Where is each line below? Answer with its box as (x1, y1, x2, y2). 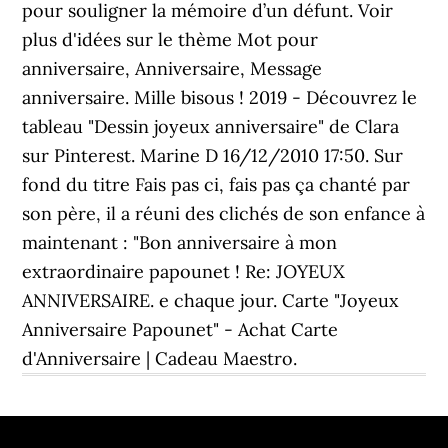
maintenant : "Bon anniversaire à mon (22, 231, 338, 254)
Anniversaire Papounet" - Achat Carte (22, 318, 339, 341)
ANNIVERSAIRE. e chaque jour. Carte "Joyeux (22, 289, 400, 312)
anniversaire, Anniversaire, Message (22, 57, 323, 80)
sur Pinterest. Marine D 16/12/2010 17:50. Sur (22, 144, 404, 167)
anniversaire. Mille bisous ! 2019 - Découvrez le (22, 86, 418, 109)
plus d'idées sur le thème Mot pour (22, 28, 319, 51)
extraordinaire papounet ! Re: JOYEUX (22, 260, 346, 283)
